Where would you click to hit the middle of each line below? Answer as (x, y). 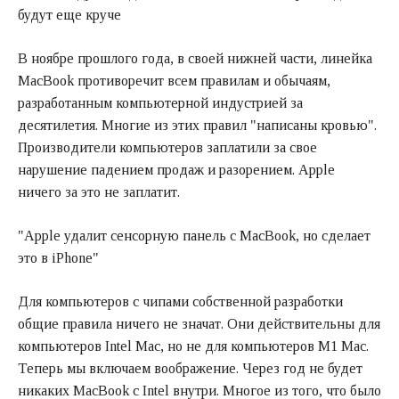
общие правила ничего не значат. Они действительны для (199, 323)
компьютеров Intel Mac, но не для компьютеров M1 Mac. (193, 346)
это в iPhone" (58, 257)
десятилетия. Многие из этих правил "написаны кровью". (197, 125)
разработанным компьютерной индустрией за (160, 102)
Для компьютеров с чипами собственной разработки (180, 301)
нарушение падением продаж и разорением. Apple (176, 169)
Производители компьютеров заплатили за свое (167, 147)
